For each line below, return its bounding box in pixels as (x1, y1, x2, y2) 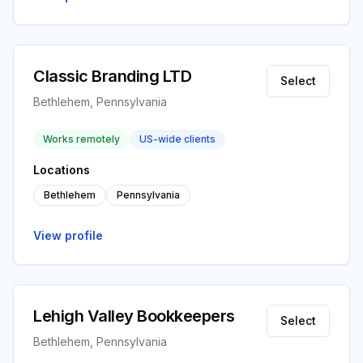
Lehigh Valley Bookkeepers (33, 306, 235, 326)
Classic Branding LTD (33, 66, 191, 86)
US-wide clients (139, 133, 216, 145)
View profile (33, 228, 103, 242)
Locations (33, 163, 90, 177)
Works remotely (43, 133, 120, 145)
